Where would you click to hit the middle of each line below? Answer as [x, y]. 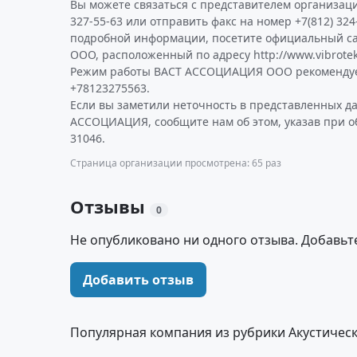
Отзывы [110, 206]
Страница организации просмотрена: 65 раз [176, 163]
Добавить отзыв [138, 280]
